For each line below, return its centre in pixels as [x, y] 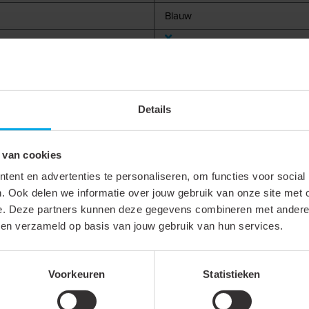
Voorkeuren [77, 274]
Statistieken [232, 274]
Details [154, 109]
